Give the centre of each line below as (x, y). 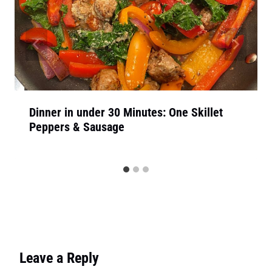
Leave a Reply (59, 258)
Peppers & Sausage (77, 127)
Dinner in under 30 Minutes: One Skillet (126, 113)
